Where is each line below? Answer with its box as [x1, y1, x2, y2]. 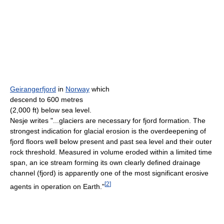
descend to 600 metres [10, 95, 83, 104]
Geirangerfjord [10, 85, 56, 93]
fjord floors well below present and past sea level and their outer [10, 137, 212, 146]
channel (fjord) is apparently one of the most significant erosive [10, 169, 208, 177]
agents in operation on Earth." [10, 182, 104, 190]
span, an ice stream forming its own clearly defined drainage [10, 158, 200, 167]
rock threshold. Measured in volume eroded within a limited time [10, 148, 212, 156]
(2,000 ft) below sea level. [10, 106, 91, 114]
